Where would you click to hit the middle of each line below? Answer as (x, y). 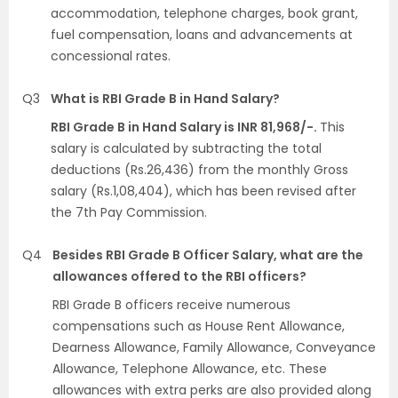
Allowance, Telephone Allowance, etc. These (190, 369)
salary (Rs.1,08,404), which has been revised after (203, 191)
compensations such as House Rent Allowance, (199, 326)
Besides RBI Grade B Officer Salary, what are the (208, 255)
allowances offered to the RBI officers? (179, 277)
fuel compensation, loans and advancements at (202, 35)
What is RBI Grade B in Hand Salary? (165, 99)
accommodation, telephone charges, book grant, (204, 14)
